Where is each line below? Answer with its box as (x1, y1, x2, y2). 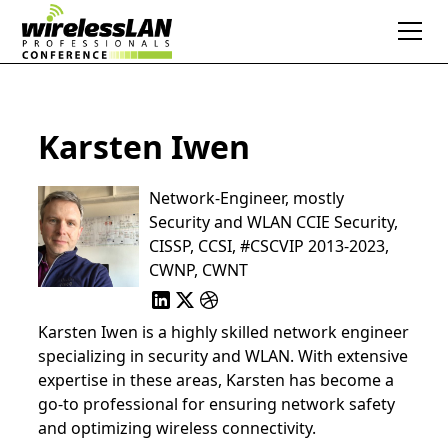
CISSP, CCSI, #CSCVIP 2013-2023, (148, 235, 389, 257)
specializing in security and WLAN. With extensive (38, 345, 409, 368)
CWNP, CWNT (148, 259, 248, 281)
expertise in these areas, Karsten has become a (38, 369, 395, 392)
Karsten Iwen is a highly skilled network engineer (38, 321, 410, 344)
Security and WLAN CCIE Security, (148, 211, 398, 233)
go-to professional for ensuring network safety (38, 393, 396, 416)
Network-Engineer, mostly (148, 187, 344, 209)
